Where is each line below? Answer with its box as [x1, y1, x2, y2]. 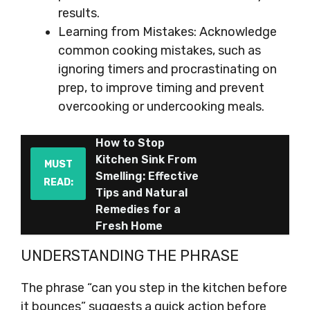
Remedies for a [95, 203, 181, 216]
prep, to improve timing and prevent [58, 80, 264, 95]
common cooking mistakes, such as [58, 43, 261, 58]
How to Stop [95, 136, 165, 149]
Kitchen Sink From [95, 153, 197, 166]
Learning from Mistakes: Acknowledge [58, 24, 277, 39]
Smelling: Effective [95, 170, 199, 183]
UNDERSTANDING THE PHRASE [21, 246, 239, 265]
